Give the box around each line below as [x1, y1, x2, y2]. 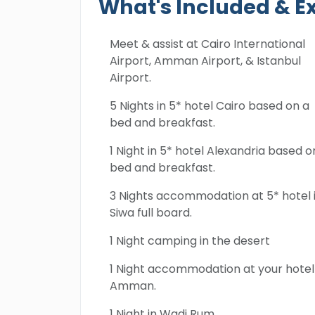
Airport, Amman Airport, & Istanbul [110, 53, 301, 69]
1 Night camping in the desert [110, 233, 270, 249]
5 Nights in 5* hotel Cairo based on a [110, 98, 309, 114]
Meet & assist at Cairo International [110, 36, 305, 52]
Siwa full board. [110, 205, 192, 221]
